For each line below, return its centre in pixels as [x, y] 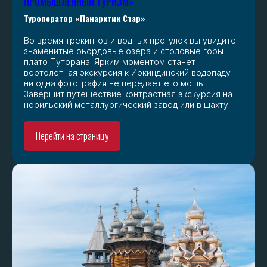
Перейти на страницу [72, 136]
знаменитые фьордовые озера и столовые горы [124, 51]
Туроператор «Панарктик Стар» [85, 18]
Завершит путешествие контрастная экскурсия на [128, 94]
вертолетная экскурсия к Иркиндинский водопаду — [133, 73]
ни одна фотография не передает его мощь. [114, 83]
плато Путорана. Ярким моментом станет [110, 62]
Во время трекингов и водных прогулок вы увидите [130, 41]
